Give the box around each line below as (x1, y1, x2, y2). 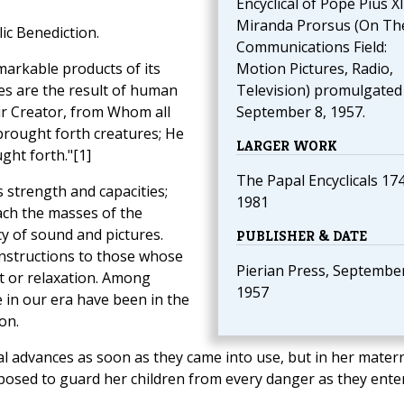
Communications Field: (235, 37, 387, 58)
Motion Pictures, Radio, (235, 59, 393, 79)
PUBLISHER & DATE (235, 226, 367, 246)
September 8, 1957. (235, 102, 365, 123)
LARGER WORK (235, 136, 337, 156)
